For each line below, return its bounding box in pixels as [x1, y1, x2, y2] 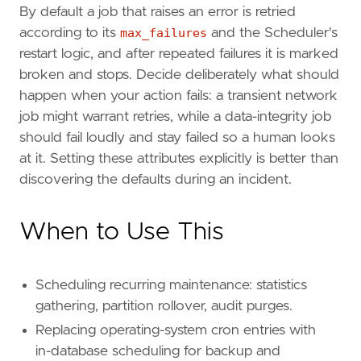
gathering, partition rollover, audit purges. [35, 299, 293, 314]
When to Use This [19, 220, 224, 245]
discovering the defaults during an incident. [19, 172, 292, 187]
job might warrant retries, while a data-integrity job [19, 109, 331, 124]
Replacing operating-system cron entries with [35, 323, 316, 338]
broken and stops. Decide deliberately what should [19, 67, 339, 82]
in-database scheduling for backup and [35, 344, 280, 359]
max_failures [120, 25, 207, 40]
